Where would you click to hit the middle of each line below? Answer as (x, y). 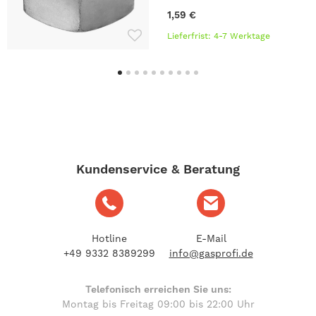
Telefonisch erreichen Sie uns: (158, 289)
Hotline (109, 238)
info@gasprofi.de (211, 253)
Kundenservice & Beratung (158, 169)
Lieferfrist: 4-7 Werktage (218, 36)
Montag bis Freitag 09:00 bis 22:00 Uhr (158, 304)
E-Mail (211, 238)
